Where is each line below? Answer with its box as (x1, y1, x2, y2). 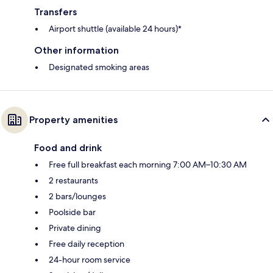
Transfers (34, 5, 77, 18)
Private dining (49, 222, 101, 233)
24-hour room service (49, 253, 130, 265)
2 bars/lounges (49, 190, 106, 202)
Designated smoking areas (49, 61, 149, 73)
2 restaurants (49, 174, 98, 186)
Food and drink (34, 141, 102, 154)
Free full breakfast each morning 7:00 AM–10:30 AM (49, 158, 247, 170)
